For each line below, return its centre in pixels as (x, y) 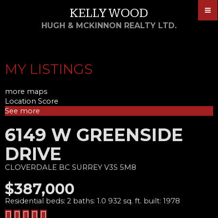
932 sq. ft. (125, 201)
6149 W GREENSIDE (94, 135)
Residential (24, 201)
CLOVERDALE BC (37, 167)
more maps (26, 91)
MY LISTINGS (49, 69)
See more (22, 111)
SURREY (87, 167)
